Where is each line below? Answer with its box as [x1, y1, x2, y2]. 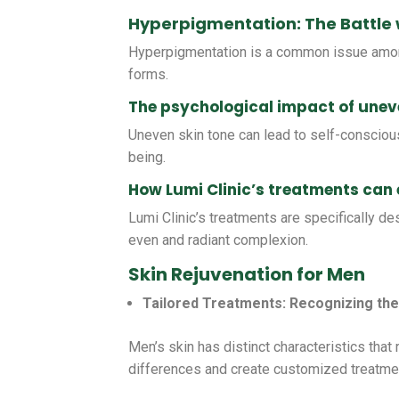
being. [128, 149, 167, 167]
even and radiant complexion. [128, 232, 309, 249]
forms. [128, 66, 169, 84]
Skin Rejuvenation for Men [128, 262, 366, 288]
